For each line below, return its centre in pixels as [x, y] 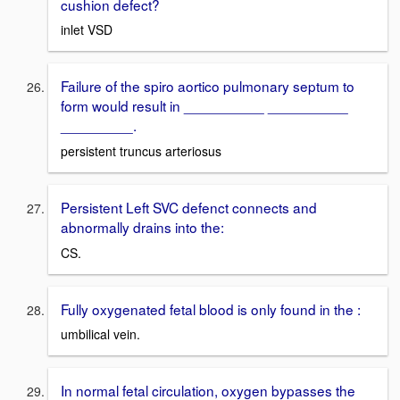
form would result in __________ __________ [204, 106]
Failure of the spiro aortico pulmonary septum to [208, 86]
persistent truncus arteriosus [141, 150]
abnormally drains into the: [142, 226]
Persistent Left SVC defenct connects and [189, 207]
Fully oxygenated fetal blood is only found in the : [211, 308]
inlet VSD [87, 30]
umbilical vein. [100, 334]
